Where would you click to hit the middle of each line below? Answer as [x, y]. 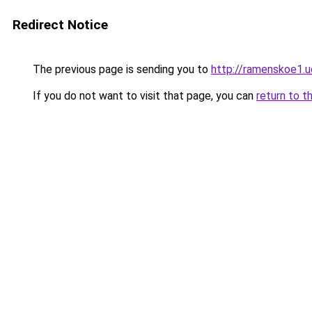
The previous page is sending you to [120, 69]
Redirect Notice [60, 25]
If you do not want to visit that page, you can [143, 96]
